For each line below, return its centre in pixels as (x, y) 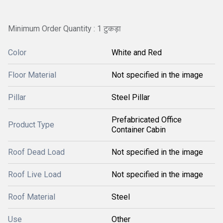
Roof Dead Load (36, 152)
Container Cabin (139, 130)
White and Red (137, 53)
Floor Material (32, 75)
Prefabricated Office (147, 120)
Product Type (31, 125)
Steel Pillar (131, 97)
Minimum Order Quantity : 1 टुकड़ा (64, 29)
